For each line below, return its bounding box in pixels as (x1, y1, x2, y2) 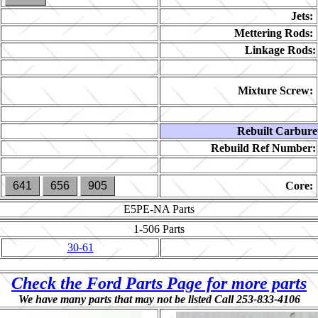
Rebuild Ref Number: (211, 142, 316, 154)
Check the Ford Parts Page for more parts (11, 274, 307, 292)
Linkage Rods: (245, 44, 316, 56)
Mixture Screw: (238, 84, 313, 97)
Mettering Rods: (234, 27, 313, 39)
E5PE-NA (124, 203, 170, 215)
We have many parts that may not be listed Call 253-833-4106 (18, 293, 300, 305)
